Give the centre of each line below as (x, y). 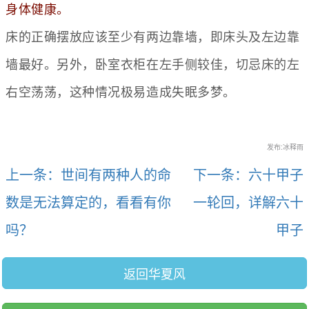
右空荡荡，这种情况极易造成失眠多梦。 (121, 92)
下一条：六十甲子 (248, 174)
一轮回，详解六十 (248, 202)
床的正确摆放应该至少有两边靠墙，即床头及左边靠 (153, 37)
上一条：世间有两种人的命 (88, 174)
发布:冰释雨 (285, 147)
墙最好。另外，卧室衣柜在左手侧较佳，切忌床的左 (153, 64)
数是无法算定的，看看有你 (88, 202)
